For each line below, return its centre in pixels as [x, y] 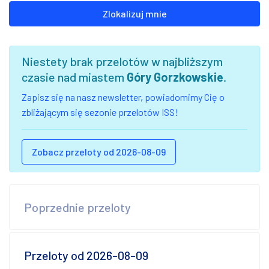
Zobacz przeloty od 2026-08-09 [99, 151]
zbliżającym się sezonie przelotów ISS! [100, 112]
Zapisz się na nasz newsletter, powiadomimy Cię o [123, 97]
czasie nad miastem [74, 77]
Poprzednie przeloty [77, 207]
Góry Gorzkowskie [175, 77]
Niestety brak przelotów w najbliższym [122, 61]
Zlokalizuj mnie [134, 13]
